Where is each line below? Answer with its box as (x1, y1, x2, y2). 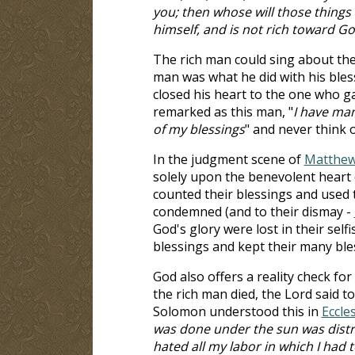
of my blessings (152, 120, 245, 138)
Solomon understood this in (152, 302, 322, 320)
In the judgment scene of (152, 150, 304, 168)
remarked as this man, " (152, 102, 293, 120)
